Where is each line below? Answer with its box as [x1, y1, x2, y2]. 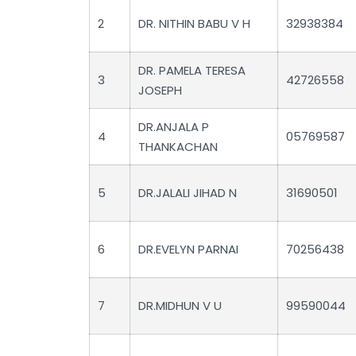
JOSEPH [138, 81, 182, 99]
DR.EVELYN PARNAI [138, 240, 238, 257]
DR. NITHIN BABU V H [138, 14, 250, 32]
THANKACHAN [138, 137, 218, 155]
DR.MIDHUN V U [138, 296, 222, 314]
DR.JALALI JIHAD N [138, 184, 237, 201]
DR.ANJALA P [138, 118, 209, 135]
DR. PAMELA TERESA [138, 61, 246, 79]
